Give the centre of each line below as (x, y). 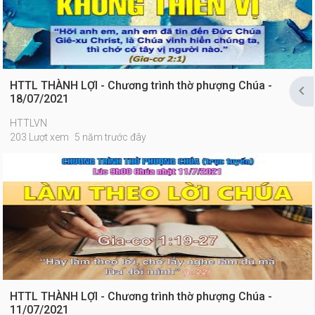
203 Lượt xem (40, 137)
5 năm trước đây (111, 137)
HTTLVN (29, 123)
